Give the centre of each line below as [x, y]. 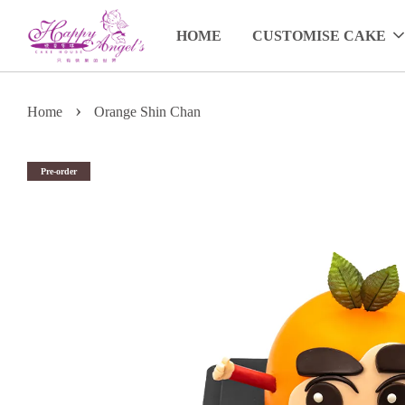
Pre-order [59, 172]
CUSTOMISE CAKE [319, 36]
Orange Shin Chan [147, 112]
